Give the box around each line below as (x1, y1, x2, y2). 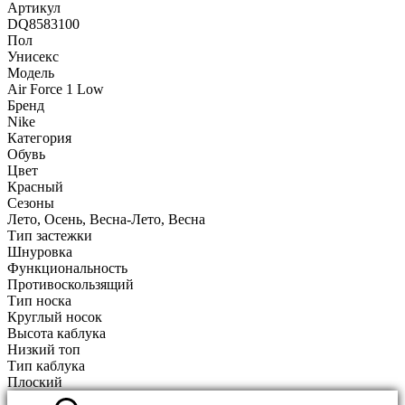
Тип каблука (7, 357, 85, 373)
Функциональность (7, 259, 127, 276)
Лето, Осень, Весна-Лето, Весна (7, 211, 205, 227)
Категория (7, 129, 71, 146)
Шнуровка (7, 243, 72, 259)
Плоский (7, 373, 62, 390)
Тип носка (7, 292, 71, 308)
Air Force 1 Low (7, 80, 104, 97)
